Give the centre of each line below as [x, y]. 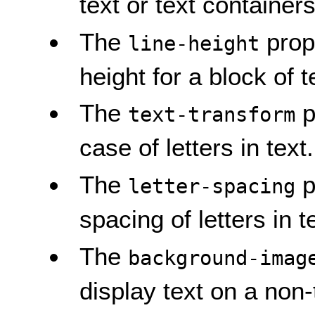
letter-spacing [212, 186]
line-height [194, 43]
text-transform [212, 115]
